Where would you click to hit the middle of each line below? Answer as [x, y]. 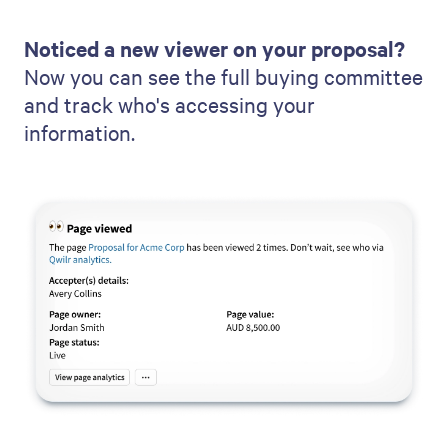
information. [79, 131]
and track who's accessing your [169, 103]
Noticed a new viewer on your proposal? [214, 47]
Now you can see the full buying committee [223, 75]
